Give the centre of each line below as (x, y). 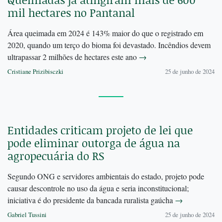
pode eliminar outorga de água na (94, 143)
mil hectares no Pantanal (71, 13)
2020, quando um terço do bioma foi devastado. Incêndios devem (109, 45)
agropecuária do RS (56, 156)
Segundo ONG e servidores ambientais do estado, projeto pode (106, 176)
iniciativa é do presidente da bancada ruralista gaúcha (91, 200)
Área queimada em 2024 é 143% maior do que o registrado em (105, 33)
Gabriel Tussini (27, 215)
